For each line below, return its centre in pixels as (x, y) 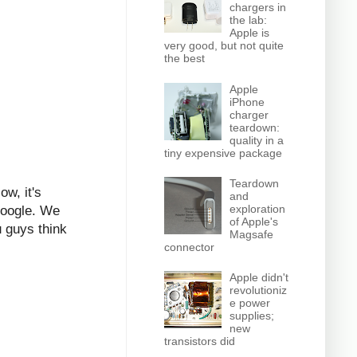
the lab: (249, 20)
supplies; (252, 316)
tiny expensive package (223, 153)
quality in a (257, 140)
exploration (258, 208)
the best (184, 59)
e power (250, 303)
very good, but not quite (224, 46)
